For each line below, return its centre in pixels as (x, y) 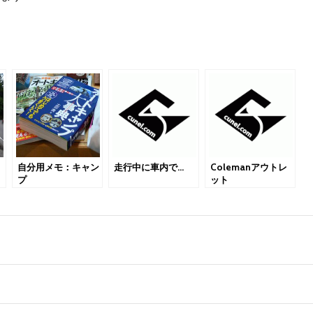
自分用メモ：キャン (58, 167)
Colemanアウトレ (249, 167)
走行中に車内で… (149, 167)
